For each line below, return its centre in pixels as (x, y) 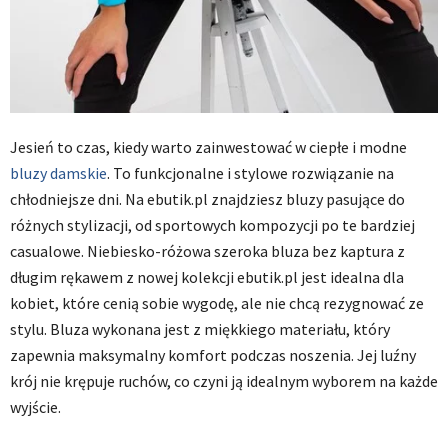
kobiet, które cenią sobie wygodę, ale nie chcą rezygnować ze (217, 303)
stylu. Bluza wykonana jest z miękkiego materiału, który (200, 329)
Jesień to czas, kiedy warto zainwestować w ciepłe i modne (208, 147)
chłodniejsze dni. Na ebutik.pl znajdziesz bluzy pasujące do (207, 199)
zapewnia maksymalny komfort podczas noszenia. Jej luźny (213, 355)
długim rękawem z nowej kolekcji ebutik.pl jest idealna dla (207, 277)
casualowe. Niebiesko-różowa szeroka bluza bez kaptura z (207, 251)
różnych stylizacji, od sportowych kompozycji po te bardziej (212, 225)
